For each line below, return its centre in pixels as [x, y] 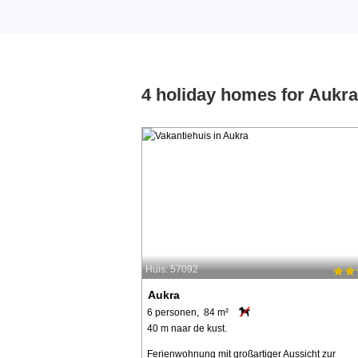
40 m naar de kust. [187, 328]
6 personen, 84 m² [188, 312]
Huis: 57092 [172, 270]
